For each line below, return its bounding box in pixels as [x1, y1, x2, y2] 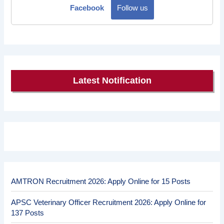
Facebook [70, 3, 104, 12]
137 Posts [11, 209, 44, 217]
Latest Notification [72, 75, 151, 86]
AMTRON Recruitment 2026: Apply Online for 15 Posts [11, 177, 191, 186]
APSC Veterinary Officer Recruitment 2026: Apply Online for [11, 198, 206, 207]
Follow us [117, 3, 148, 12]
